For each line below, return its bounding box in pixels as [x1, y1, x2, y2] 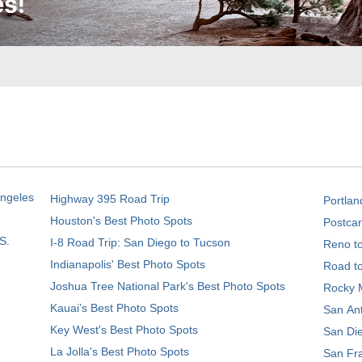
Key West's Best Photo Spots [50, 323, 198, 336]
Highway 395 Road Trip [50, 192, 170, 205]
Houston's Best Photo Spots [50, 214, 192, 227]
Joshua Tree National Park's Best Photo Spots [50, 280, 285, 293]
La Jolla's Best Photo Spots [50, 345, 189, 358]
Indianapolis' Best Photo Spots [50, 258, 205, 271]
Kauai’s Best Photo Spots [50, 301, 179, 314]
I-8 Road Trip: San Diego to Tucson [50, 236, 230, 249]
